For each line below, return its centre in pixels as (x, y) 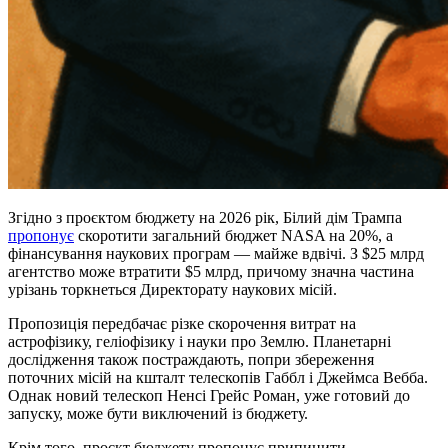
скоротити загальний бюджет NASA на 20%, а (233, 235)
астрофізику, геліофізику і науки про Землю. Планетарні (199, 341)
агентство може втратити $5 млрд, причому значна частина (211, 271)
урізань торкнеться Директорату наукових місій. (172, 289)
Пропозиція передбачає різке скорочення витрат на (182, 323)
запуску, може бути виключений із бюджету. (158, 413)
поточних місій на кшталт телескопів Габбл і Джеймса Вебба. (218, 377)
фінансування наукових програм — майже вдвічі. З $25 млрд (216, 253)
